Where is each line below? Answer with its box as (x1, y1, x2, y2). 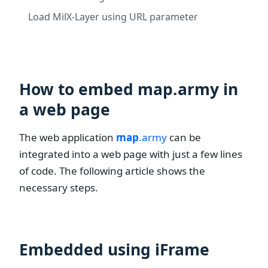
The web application (19, 130, 116, 144)
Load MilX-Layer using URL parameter (28, 10, 198, 23)
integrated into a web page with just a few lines (19, 147, 242, 161)
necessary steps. (19, 180, 98, 194)
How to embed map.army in (19, 78, 238, 100)
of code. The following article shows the (19, 163, 205, 178)
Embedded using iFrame (19, 239, 209, 261)
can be (167, 130, 201, 144)
